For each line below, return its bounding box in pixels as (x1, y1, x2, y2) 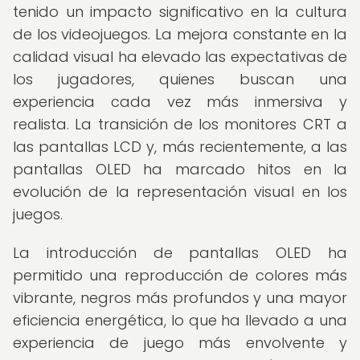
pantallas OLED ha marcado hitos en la (13, 159, 347, 179)
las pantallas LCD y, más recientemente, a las (13, 137, 347, 157)
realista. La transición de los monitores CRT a (13, 114, 347, 134)
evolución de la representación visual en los (13, 182, 347, 202)
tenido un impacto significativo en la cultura (13, 2, 347, 22)
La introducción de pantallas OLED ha (13, 243, 347, 263)
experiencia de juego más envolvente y (13, 333, 347, 353)
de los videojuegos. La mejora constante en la (13, 24, 347, 44)
